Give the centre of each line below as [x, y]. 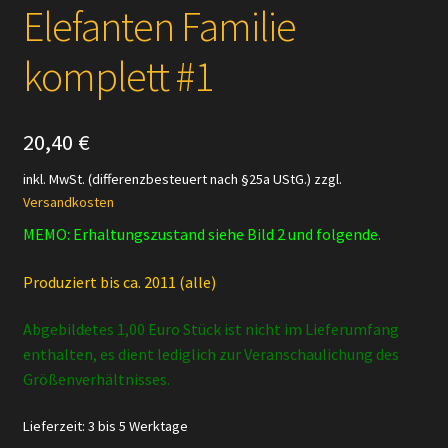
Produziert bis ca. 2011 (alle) [119, 281]
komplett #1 [117, 76]
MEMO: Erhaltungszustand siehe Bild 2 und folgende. [201, 234]
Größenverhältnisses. [96, 379]
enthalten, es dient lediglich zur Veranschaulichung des [210, 354]
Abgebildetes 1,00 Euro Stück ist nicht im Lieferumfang [210, 329]
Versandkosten [68, 202]
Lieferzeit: [55, 426]
